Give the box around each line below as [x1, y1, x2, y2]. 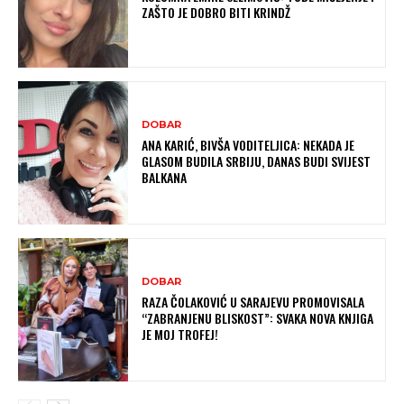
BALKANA [142, 167, 188, 187]
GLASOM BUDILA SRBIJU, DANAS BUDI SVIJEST [142, 151, 372, 170]
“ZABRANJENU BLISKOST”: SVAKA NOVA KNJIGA [142, 308, 374, 328]
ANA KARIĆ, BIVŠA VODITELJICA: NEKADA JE [142, 134, 355, 154]
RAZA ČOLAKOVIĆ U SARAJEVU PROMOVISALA [142, 292, 365, 312]
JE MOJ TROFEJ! [142, 325, 219, 344]
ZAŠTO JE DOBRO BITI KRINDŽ [142, 2, 291, 22]
